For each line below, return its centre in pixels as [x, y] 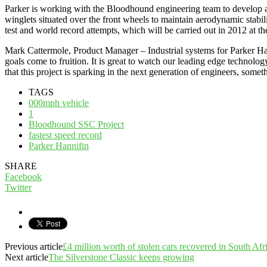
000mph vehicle [59, 103]
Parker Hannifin [59, 145]
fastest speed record [65, 135]
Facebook [23, 176]
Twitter [18, 187]
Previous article [34, 246]
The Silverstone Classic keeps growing [121, 257]
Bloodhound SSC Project [76, 124]
